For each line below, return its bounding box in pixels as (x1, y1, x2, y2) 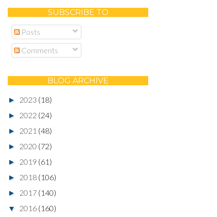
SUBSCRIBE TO (47, 7, 108, 17)
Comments (20, 45, 58, 55)
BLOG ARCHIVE (47, 76, 108, 85)
